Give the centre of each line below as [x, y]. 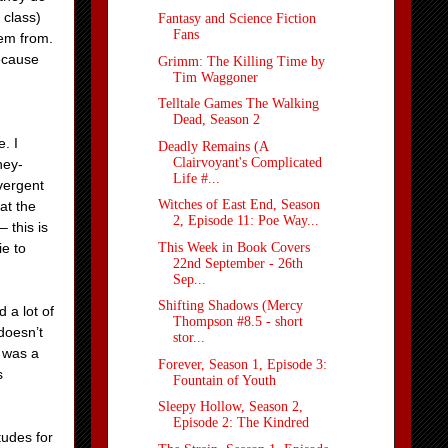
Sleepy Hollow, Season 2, [230, 407]
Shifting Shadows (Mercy [230, 306]
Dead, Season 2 [216, 120]
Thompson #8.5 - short [237, 322]
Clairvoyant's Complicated [247, 162]
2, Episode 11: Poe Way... [245, 221]
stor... [188, 338]
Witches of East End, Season [238, 205]
